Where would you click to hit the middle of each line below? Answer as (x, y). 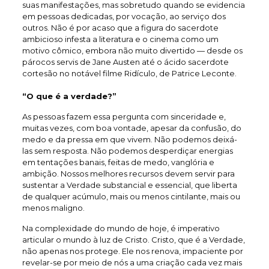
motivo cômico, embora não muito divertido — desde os (132, 50)
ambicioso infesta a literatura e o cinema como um (120, 39)
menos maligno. (53, 207)
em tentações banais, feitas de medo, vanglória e (118, 162)
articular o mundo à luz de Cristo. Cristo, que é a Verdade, (133, 239)
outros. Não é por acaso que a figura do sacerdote (120, 27)
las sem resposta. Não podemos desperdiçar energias (127, 150)
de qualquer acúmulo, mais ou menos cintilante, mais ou (131, 196)
